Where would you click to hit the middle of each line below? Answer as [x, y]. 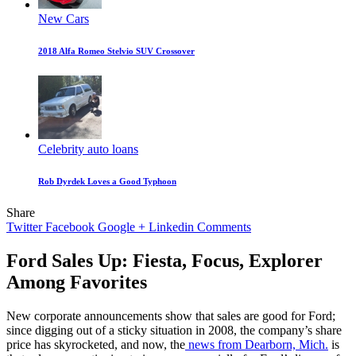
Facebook [70, 227]
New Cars [64, 19]
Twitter [24, 227]
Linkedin [171, 227]
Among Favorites [77, 282]
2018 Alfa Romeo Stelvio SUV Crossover [116, 51]
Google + [122, 227]
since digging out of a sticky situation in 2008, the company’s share [174, 330]
